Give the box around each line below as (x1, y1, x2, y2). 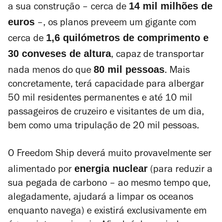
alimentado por (8, 166, 74, 175)
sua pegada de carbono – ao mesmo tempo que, (8, 179, 211, 189)
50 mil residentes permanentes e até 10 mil (8, 94, 192, 104)
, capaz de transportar (111, 51, 204, 60)
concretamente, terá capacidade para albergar (8, 80, 204, 90)
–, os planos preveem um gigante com (35, 19, 196, 29)
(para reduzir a (148, 166, 213, 175)
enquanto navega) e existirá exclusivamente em (8, 207, 207, 217)
